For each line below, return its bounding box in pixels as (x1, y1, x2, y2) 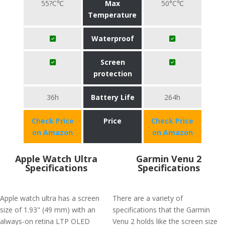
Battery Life (90, 92, 135, 102)
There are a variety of (113, 193, 183, 203)
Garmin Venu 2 (136, 153, 201, 165)
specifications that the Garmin (113, 205, 210, 214)
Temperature (88, 10, 137, 20)
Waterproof (91, 34, 134, 43)
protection (93, 69, 132, 78)
